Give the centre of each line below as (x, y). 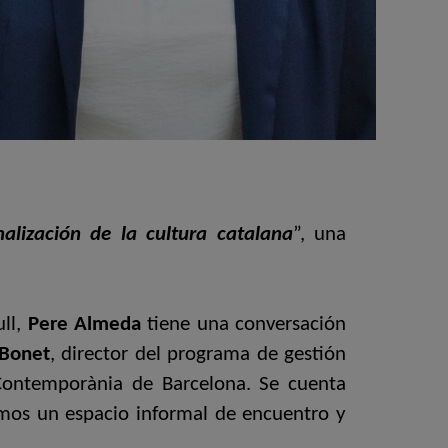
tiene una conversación (244, 324)
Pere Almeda (84, 324)
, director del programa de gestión (198, 354)
